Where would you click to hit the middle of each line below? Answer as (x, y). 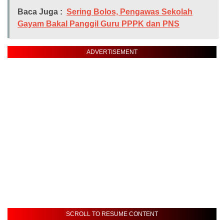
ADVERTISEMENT (112, 52)
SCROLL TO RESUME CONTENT (112, 214)
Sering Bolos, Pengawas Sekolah (129, 12)
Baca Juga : (40, 12)
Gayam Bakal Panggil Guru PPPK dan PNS (98, 24)
